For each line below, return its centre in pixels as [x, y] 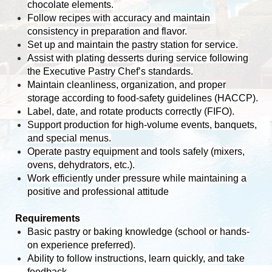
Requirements [48, 218]
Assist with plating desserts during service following [138, 58]
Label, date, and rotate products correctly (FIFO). [131, 111]
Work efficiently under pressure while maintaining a [137, 178]
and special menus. [69, 138]
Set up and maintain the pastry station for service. [133, 44]
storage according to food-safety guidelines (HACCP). [143, 98]
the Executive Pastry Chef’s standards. [110, 71]
